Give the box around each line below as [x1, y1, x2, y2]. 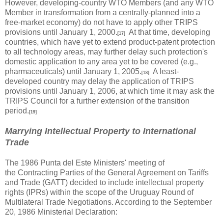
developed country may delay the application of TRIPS [5, 77, 194, 85]
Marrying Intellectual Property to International [5, 126, 196, 136]
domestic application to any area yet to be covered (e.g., [5, 57, 198, 66]
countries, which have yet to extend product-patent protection [5, 37, 215, 46]
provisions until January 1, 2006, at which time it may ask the [5, 86, 215, 95]
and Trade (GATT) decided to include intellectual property [5, 178, 204, 187]
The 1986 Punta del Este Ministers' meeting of [5, 158, 165, 167]
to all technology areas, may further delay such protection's [5, 47, 208, 56]
